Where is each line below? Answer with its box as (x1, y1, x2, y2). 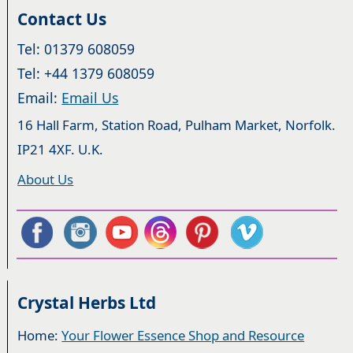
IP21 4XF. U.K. (17, 140, 104, 159)
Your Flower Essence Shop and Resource (61, 326, 305, 345)
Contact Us (17, 7, 107, 30)
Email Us (61, 88, 119, 108)
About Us (17, 170, 74, 189)
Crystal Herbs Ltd (17, 292, 157, 314)
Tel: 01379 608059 (17, 39, 136, 58)
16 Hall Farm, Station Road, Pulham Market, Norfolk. (17, 116, 336, 135)
